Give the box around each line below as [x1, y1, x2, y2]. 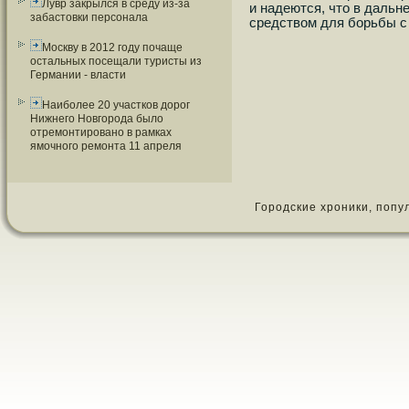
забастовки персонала [30, 11, 148, 24]
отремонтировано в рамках [30, 126, 172, 139]
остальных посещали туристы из [30, 55, 202, 68]
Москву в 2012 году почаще [42, 41, 183, 54]
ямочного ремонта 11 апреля [30, 140, 182, 152]
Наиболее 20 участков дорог [42, 99, 190, 111]
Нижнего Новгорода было [30, 112, 163, 125]
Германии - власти [30, 68, 126, 81]
